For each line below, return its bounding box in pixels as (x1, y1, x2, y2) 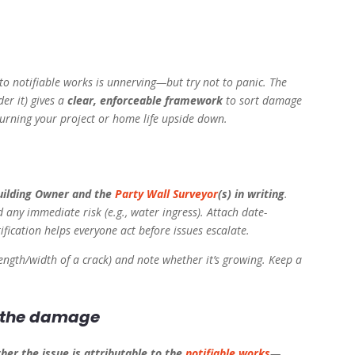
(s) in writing (218, 186, 285, 202)
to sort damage (223, 93, 303, 109)
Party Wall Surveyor (115, 186, 219, 202)
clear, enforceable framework (67, 93, 223, 109)
